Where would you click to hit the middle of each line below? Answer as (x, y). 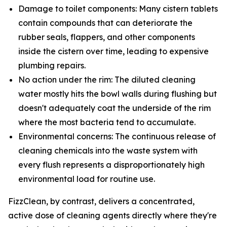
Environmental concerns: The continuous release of (117, 136)
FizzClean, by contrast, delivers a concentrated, (101, 201)
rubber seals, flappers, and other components (107, 37)
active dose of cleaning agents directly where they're (112, 215)
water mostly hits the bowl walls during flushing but (118, 93)
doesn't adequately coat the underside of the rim (115, 108)
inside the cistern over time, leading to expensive (113, 51)
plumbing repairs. (52, 65)
